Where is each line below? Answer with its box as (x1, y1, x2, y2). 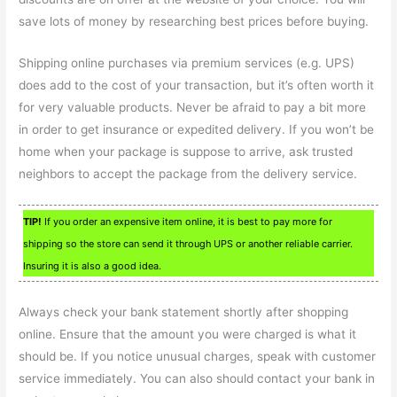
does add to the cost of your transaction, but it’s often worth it (19, 78, 375, 93)
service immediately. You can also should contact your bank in (19, 370, 376, 385)
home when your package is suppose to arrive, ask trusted (19, 144, 354, 160)
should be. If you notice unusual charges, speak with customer (19, 348, 377, 363)
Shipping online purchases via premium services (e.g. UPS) (19, 56, 355, 71)
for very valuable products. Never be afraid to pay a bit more (19, 100, 367, 115)
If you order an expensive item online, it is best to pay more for (42, 215, 333, 229)
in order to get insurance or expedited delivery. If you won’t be (19, 122, 375, 137)
